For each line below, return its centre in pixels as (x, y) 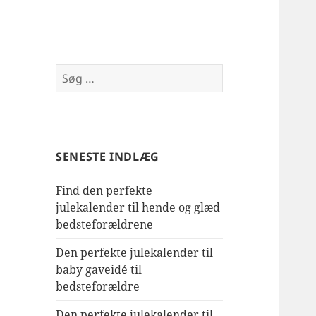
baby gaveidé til (99, 270)
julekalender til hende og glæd (138, 208)
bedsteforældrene (105, 225)
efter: (71, 89)
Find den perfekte (104, 191)
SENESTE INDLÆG (108, 157)
